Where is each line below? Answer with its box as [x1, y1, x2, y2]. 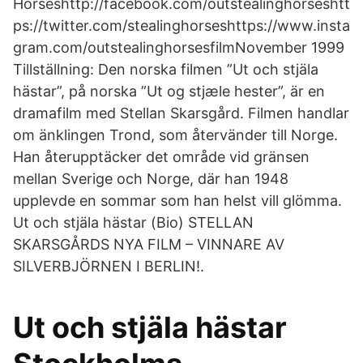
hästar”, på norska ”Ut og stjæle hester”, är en [13, 83, 325, 100]
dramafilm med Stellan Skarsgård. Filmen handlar [13, 105, 349, 122]
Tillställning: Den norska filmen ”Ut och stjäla [13, 61, 318, 78]
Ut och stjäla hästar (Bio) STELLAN [13, 214, 254, 231]
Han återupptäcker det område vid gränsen [13, 148, 310, 165]
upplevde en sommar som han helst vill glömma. [13, 192, 342, 209]
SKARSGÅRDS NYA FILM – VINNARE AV [13, 236, 284, 253]
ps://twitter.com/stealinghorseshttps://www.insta [13, 17, 350, 34]
